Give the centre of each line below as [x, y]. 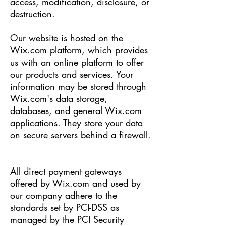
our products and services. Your [72, 74]
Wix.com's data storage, [59, 98]
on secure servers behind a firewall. [80, 135]
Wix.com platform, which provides [79, 50]
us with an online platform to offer [77, 62]
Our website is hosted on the [67, 38]
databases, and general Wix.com [76, 110]
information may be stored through [78, 86]
